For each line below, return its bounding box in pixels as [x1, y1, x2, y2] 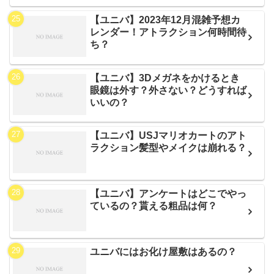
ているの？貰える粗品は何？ [90, 201, 218, 212]
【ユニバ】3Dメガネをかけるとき [90, 72, 240, 83]
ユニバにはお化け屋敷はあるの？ [90, 246, 237, 257]
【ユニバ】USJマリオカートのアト [90, 130, 247, 141]
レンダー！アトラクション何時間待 [90, 26, 247, 37]
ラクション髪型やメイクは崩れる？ [90, 143, 247, 154]
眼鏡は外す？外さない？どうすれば [90, 84, 247, 95]
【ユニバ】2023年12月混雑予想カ [90, 14, 241, 25]
